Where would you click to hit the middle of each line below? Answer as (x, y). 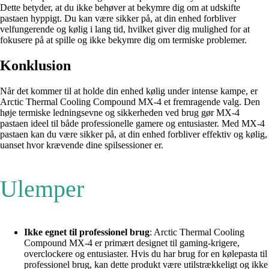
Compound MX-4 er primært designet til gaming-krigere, (132, 243)
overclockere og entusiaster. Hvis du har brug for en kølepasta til (146, 254)
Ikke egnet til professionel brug (87, 232)
